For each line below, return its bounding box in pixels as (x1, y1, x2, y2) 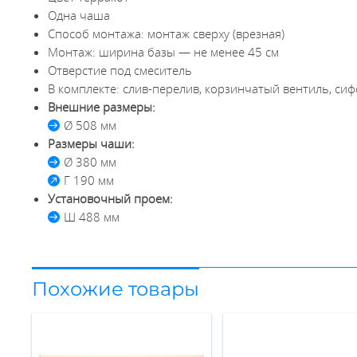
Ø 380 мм (64, 154, 117, 170)
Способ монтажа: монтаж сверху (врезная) (48, 25, 285, 41)
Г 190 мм (64, 172, 115, 188)
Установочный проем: (48, 190, 174, 206)
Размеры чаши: (48, 135, 135, 151)
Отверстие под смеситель (48, 62, 193, 78)
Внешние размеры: (48, 99, 156, 115)
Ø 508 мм (64, 117, 117, 133)
